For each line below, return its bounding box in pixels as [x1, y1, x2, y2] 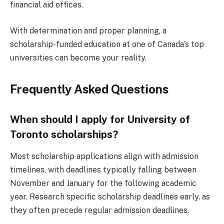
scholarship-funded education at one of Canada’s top [10, 39, 204, 49]
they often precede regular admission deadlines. [10, 205, 189, 215]
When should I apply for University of [10, 113, 190, 125]
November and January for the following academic [10, 178, 196, 188]
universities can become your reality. [10, 52, 146, 62]
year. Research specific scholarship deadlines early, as [10, 191, 210, 201]
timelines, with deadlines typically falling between [10, 164, 196, 174]
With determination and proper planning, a [10, 25, 166, 35]
